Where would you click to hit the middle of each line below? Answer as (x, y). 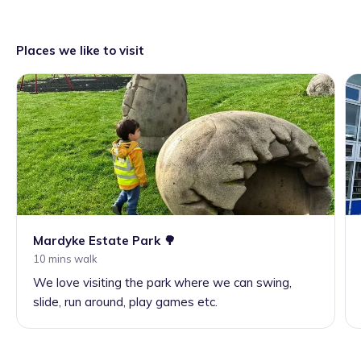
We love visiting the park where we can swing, (162, 283)
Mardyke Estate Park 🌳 (104, 241)
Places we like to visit (80, 50)
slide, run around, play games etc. (125, 302)
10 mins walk (65, 259)
